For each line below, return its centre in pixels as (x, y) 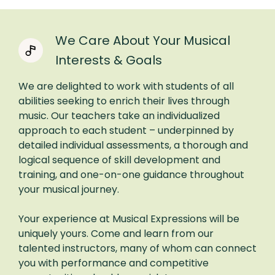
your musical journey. (69, 189)
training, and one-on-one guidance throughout (131, 174)
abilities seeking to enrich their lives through (124, 101)
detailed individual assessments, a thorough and (133, 145)
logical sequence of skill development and (119, 160)
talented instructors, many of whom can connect (137, 248)
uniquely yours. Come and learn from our (116, 233)
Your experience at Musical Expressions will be (129, 219)
